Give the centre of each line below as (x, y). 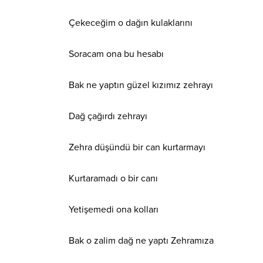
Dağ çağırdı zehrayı (108, 116)
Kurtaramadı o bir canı (113, 178)
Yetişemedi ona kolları (114, 209)
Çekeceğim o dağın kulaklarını (131, 23)
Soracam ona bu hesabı (116, 54)
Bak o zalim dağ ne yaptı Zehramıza (141, 240)
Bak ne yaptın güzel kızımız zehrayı (141, 85)
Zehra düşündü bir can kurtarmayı (137, 147)
